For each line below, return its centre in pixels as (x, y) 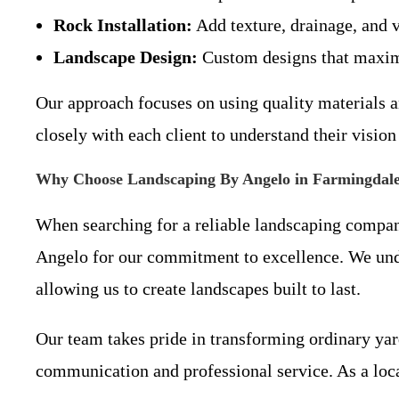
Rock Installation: (123, 24)
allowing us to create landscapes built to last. (198, 288)
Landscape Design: (126, 57)
